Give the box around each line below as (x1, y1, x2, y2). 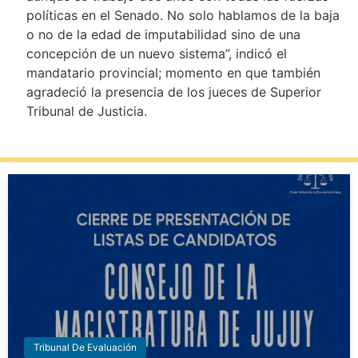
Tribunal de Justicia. (26, 102, 151, 119)
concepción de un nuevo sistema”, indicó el (26, 45, 287, 62)
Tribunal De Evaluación (34, 340, 137, 353)
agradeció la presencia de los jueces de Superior (26, 83, 321, 100)
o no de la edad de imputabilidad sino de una (26, 26, 300, 42)
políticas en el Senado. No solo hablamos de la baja (26, 6, 340, 23)
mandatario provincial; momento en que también (26, 64, 320, 81)
